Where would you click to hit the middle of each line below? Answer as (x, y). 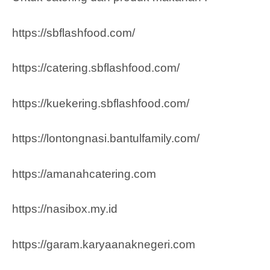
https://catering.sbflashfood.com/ (96, 68)
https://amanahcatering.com (84, 174)
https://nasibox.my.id (65, 209)
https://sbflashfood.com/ (74, 33)
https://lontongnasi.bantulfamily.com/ (106, 139)
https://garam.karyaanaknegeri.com (104, 244)
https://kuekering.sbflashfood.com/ (101, 103)
